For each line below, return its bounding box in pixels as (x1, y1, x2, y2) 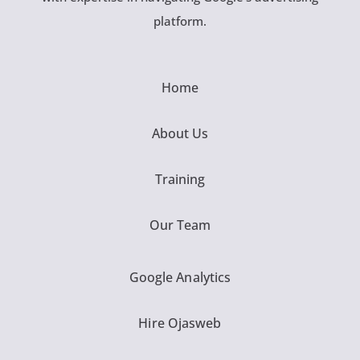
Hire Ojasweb (138, 313, 222, 332)
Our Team (149, 215, 211, 234)
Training (154, 170, 206, 188)
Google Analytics (129, 268, 231, 286)
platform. (153, 12, 207, 29)
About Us (151, 124, 209, 142)
